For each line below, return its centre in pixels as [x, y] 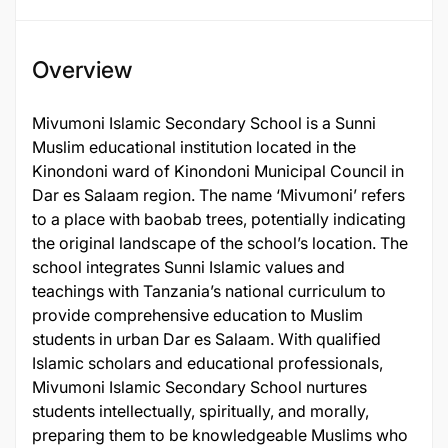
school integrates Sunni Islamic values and [188, 267]
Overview [82, 70]
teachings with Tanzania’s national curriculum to [209, 291]
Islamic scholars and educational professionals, [207, 363]
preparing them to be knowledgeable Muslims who [220, 435]
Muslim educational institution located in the [194, 147]
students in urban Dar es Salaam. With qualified [206, 339]
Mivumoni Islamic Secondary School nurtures [199, 387]
